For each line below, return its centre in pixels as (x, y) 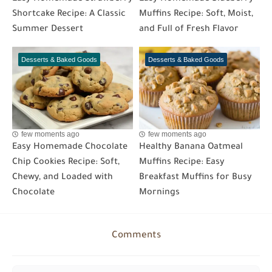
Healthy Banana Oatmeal (191, 148)
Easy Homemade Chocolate (70, 148)
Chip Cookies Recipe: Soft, (66, 163)
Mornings (159, 193)
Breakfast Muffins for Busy (195, 178)
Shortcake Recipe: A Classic (69, 15)
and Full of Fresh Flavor (189, 30)
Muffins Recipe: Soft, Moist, (196, 15)
